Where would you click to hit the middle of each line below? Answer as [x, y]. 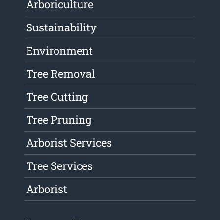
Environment [60, 51]
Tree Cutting [57, 97]
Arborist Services [69, 143]
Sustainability [62, 27]
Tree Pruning [59, 120]
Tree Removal [61, 74]
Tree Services [60, 166]
